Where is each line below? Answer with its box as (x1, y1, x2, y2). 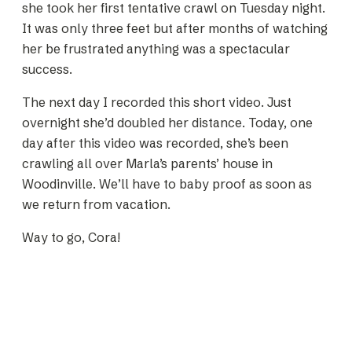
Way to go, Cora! (22, 229, 120, 246)
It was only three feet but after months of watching (22, 20, 328, 37)
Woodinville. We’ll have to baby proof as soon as (22, 176, 312, 192)
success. (22, 61, 72, 78)
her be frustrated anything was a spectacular (22, 41, 290, 57)
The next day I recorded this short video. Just (22, 94, 291, 111)
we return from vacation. (22, 196, 170, 213)
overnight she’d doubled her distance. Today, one (22, 115, 313, 131)
